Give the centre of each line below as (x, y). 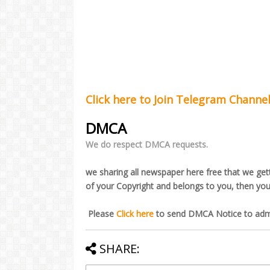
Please (101, 214)
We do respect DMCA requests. (148, 145)
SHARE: (120, 249)
